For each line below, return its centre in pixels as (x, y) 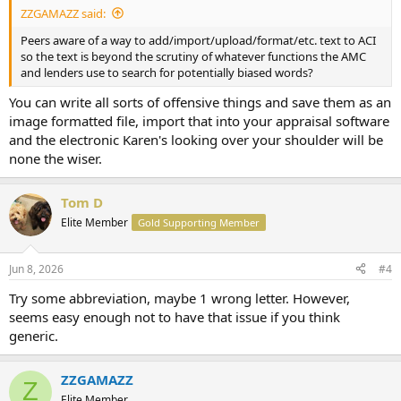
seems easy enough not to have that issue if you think (175, 316)
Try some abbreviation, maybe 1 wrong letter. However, (179, 298)
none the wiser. (55, 158)
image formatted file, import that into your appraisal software (199, 121)
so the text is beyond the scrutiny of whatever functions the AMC (193, 56)
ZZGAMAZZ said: (63, 13)
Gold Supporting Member (199, 222)
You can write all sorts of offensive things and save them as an (200, 102)
